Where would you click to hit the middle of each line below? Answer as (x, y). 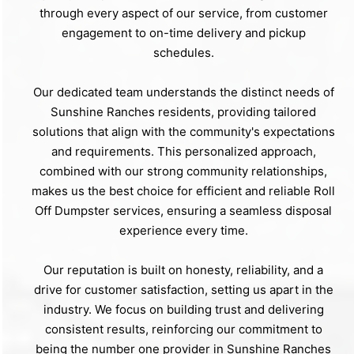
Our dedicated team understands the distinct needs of (183, 92)
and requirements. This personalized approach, (183, 152)
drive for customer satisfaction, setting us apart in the (183, 290)
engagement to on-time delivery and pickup (183, 33)
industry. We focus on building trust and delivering (183, 310)
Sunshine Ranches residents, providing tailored (183, 112)
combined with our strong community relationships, (183, 171)
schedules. (183, 53)
